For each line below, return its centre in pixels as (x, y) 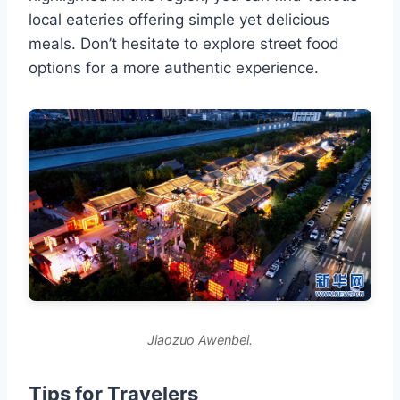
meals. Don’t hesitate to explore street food (184, 43)
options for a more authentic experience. (174, 67)
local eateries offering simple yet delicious (179, 19)
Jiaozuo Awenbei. (200, 340)
